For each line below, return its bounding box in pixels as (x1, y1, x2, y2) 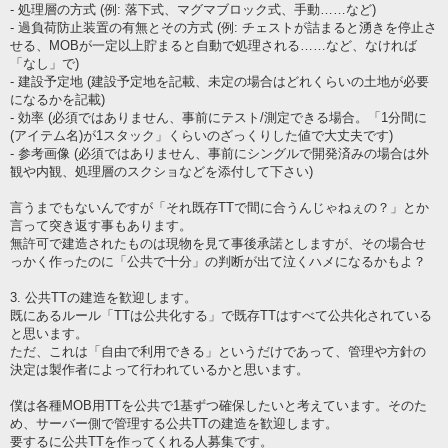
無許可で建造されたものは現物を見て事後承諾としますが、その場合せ (10, 235, 426, 251)
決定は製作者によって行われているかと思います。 (10, 361, 309, 377)
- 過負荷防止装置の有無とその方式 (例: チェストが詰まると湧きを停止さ (10, 19, 437, 35)
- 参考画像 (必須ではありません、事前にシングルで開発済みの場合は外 (10, 145, 429, 161)
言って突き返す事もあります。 (10, 217, 192, 233)
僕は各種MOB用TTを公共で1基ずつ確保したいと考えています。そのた (10, 397, 427, 413)
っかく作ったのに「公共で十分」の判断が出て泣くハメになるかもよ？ (10, 253, 426, 269)
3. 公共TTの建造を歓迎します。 (10, 289, 197, 305)
